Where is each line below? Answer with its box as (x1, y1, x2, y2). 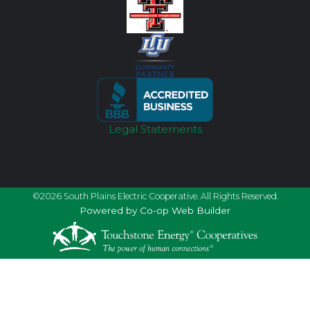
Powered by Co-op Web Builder (80, 204, 230, 216)
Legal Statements (108, 122, 202, 136)
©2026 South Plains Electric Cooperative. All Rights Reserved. (32, 190, 278, 201)
